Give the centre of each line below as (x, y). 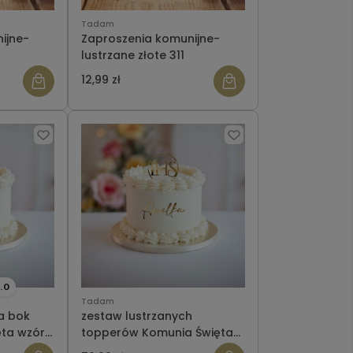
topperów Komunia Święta (157, 333)
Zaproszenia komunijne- (150, 39)
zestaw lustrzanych (137, 316)
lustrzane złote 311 (133, 56)
